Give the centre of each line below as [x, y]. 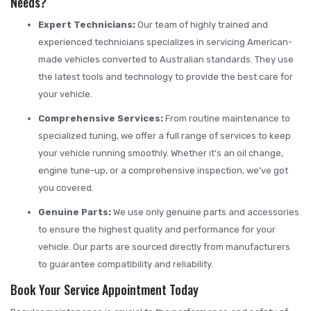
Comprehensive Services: [101, 119]
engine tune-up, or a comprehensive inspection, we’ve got [163, 171]
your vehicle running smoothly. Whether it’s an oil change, [161, 153]
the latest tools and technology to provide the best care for [166, 77]
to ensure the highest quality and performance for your [157, 230]
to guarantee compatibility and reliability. [126, 264]
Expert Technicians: [87, 25]
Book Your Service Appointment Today [104, 290]
